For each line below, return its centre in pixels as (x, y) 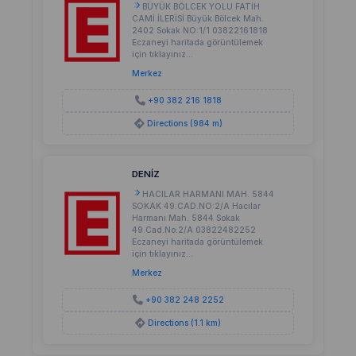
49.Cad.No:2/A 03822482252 (194, 230)
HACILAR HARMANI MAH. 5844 (208, 194)
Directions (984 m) (184, 124)
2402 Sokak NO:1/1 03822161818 (200, 31)
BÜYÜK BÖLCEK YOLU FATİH (201, 7)
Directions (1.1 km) (184, 323)
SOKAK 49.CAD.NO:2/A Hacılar (196, 206)
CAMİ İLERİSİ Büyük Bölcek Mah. (198, 19)
